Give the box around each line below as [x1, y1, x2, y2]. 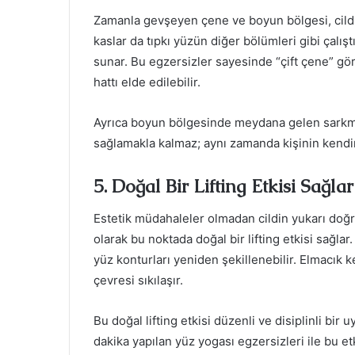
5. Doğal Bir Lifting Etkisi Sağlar [94, 174, 353, 199]
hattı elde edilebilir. [94, 74, 200, 90]
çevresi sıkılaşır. [94, 272, 183, 288]
